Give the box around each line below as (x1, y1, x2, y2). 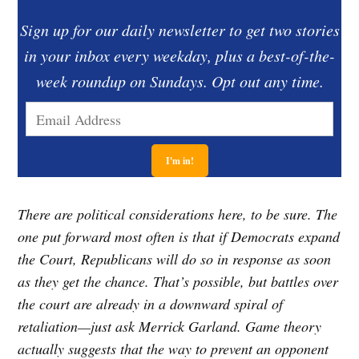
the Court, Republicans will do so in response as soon (18, 249, 332, 269)
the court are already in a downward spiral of (18, 294, 284, 314)
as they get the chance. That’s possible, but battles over (18, 272, 339, 292)
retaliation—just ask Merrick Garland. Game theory (18, 317, 322, 337)
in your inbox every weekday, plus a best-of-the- (24, 45, 335, 67)
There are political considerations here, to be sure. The (18, 204, 338, 224)
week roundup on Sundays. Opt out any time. (35, 71, 324, 92)
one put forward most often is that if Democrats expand (18, 227, 341, 247)
